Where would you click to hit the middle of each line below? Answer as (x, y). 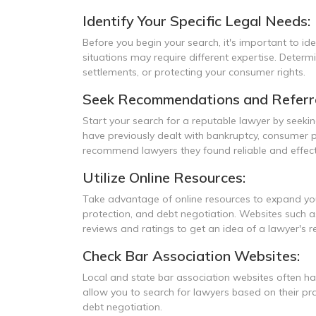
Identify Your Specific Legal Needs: (196, 21)
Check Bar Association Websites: (191, 256)
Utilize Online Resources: (164, 177)
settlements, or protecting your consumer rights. (194, 72)
